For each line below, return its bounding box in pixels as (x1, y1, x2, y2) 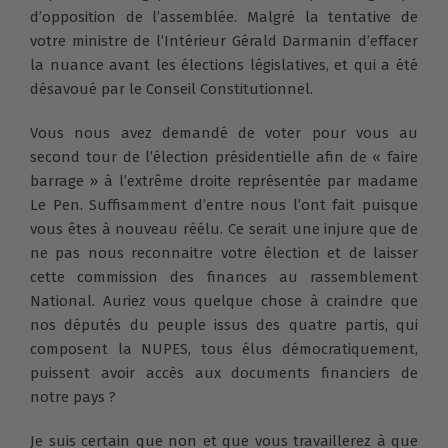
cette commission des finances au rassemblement (30, 267, 418, 286)
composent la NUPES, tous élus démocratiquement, (30, 339, 418, 358)
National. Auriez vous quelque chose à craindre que (30, 291, 418, 310)
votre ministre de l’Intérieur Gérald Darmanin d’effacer (30, 31, 418, 50)
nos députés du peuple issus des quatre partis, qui (30, 315, 418, 334)
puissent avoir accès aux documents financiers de (30, 363, 418, 382)
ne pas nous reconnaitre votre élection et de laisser (30, 243, 418, 262)
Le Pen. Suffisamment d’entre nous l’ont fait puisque (30, 195, 418, 214)
